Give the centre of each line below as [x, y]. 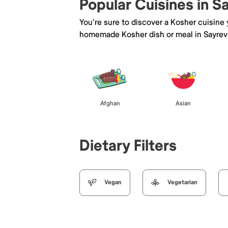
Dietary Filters [128, 146]
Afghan [110, 103]
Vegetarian [182, 182]
